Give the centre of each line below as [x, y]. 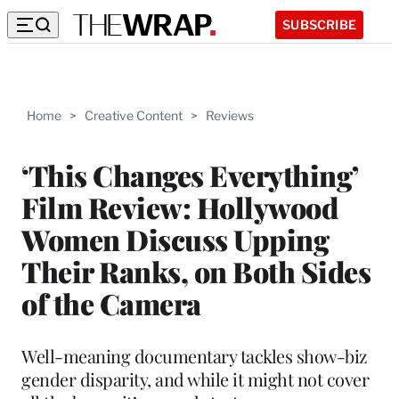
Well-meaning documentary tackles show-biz [195, 355]
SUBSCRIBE [319, 24]
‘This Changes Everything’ [190, 175]
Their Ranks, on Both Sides [196, 271]
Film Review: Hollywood [179, 207]
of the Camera [111, 303]
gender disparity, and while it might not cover [195, 379]
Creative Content [134, 115]
